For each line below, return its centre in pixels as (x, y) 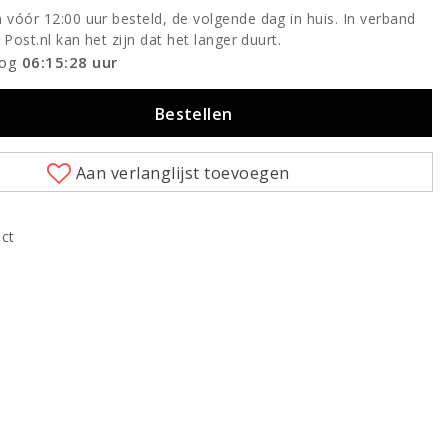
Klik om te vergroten (207, 332)
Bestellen (193, 113)
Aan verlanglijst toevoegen (183, 172)
